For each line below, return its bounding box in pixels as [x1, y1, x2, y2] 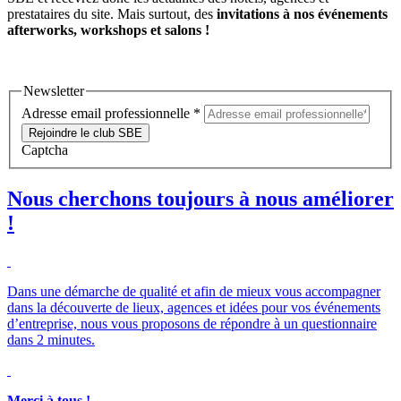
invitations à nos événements [217, 6, 388, 22]
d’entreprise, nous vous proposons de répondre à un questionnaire [7, 315, 377, 331]
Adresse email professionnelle [21, 105, 193, 121]
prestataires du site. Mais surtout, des [7, 6, 217, 22]
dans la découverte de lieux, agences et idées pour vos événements [7, 299, 380, 315]
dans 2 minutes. [7, 331, 95, 347]
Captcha [21, 141, 68, 158]
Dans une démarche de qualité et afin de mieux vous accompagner [7, 283, 380, 299]
